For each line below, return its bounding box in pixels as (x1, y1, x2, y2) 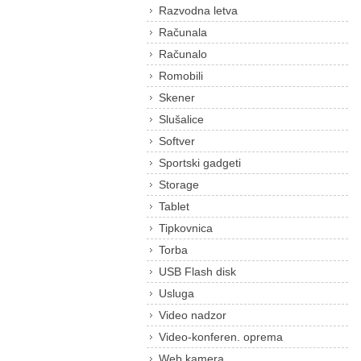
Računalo (159, 48, 207, 60)
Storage (159, 178, 199, 191)
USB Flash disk (159, 265, 236, 278)
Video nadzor (159, 309, 226, 322)
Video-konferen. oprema (159, 330, 283, 343)
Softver (159, 135, 195, 147)
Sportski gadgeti (159, 156, 241, 169)
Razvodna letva (159, 4, 238, 17)
